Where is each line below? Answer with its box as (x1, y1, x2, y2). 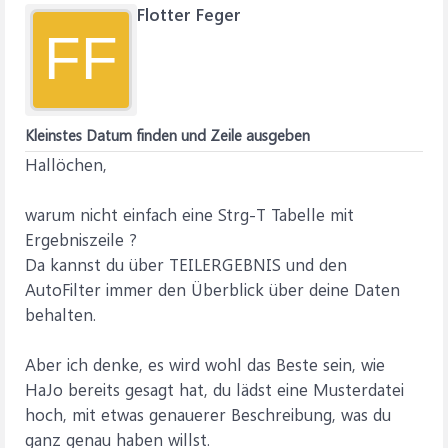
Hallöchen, (25, 153, 107, 175)
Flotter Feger (137, 3, 241, 25)
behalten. (25, 303, 96, 325)
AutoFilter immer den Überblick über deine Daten (25, 278, 400, 300)
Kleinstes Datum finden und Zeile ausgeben (25, 125, 310, 145)
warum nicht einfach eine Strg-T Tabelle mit (25, 203, 354, 225)
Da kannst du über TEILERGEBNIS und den (25, 253, 347, 275)
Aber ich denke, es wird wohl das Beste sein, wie (25, 353, 385, 375)
